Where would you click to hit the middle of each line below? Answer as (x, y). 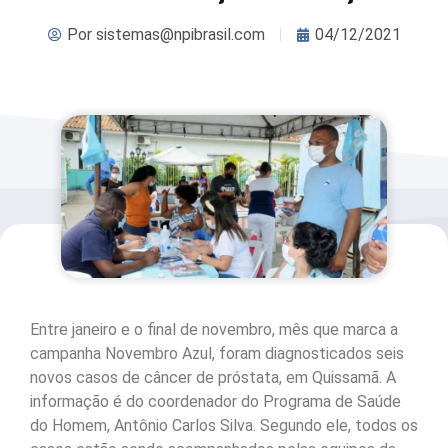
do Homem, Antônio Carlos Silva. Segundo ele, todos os (224, 426)
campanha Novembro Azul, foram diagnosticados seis (217, 354)
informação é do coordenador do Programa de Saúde (215, 402)
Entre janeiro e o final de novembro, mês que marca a (214, 330)
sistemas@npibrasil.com (178, 34)
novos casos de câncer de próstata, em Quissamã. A (213, 378)
